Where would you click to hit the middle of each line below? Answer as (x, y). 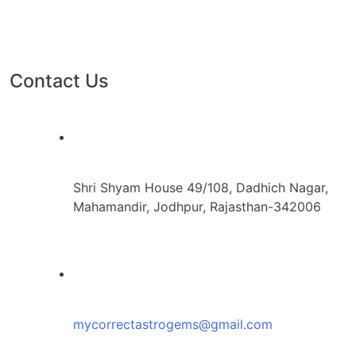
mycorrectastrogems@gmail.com (173, 324)
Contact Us (59, 80)
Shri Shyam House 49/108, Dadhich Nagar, (201, 187)
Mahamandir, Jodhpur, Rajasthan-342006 (197, 206)
